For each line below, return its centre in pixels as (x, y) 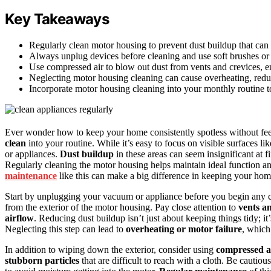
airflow (19, 218)
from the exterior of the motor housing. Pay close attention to (122, 207)
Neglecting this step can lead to (65, 229)
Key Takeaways (57, 19)
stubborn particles (42, 261)
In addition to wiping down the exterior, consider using (110, 250)
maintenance (31, 176)
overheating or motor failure (184, 229)
